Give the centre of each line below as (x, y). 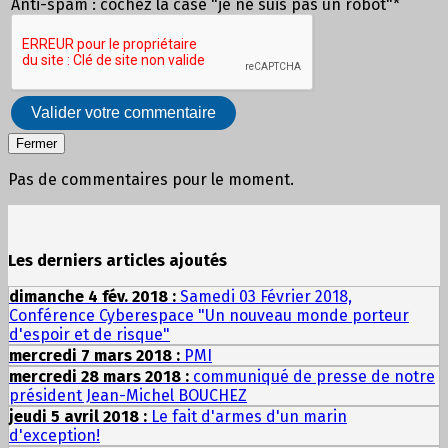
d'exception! (54, 436)
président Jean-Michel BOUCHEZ (128, 396)
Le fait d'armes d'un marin (249, 417)
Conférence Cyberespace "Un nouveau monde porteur (209, 316)
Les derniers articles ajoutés (117, 261)
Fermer (36, 144)
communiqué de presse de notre (314, 377)
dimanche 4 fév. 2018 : (94, 297)
